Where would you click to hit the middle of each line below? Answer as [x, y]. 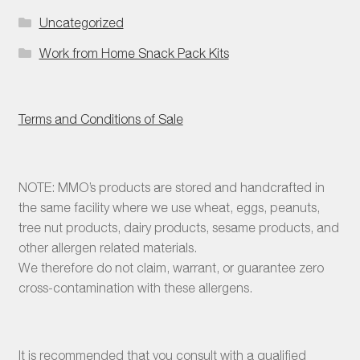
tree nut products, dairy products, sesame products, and [178, 227]
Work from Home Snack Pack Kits [134, 53]
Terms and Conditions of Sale [100, 119]
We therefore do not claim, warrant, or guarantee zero [171, 267]
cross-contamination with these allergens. [135, 287]
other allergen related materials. [107, 247]
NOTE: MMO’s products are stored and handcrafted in [171, 187]
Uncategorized [81, 23]
